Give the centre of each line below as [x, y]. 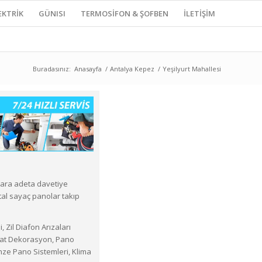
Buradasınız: [52, 69]
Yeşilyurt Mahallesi [192, 69]
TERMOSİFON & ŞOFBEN [125, 13]
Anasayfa [88, 69]
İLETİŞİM [199, 13]
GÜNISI [52, 13]
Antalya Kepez [132, 69]
